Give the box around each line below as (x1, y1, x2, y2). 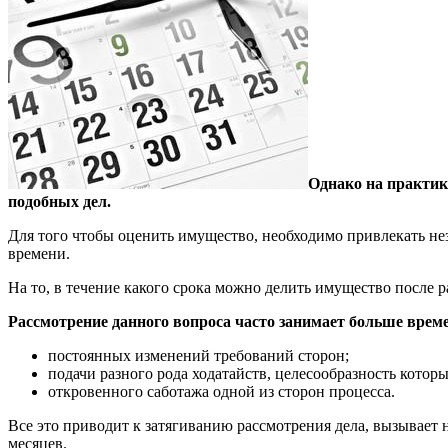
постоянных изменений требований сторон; (48, 346, 349, 364)
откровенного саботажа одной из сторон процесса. (48, 382, 395, 400)
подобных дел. (8, 192, 111, 210)
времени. (8, 244, 70, 262)
